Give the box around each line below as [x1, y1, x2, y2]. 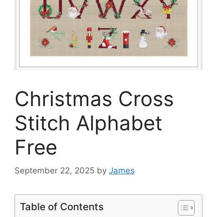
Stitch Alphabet [15, 110, 162, 135]
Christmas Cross [15, 86, 174, 111]
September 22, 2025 [15, 166, 94, 176]
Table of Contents [20, 201, 104, 213]
